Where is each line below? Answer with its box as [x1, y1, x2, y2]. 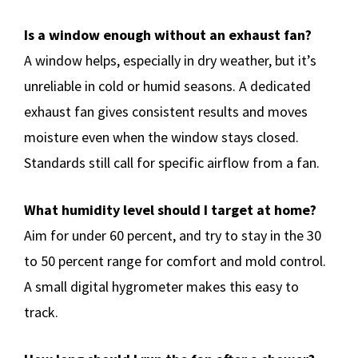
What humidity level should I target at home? [24, 200, 316, 219]
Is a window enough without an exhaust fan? [24, 25, 312, 44]
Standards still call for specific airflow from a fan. [24, 153, 320, 172]
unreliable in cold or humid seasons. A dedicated [24, 76, 311, 95]
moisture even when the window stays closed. [24, 127, 299, 146]
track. [24, 302, 58, 321]
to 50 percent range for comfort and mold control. [24, 251, 326, 270]
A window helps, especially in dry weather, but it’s [24, 50, 316, 70]
